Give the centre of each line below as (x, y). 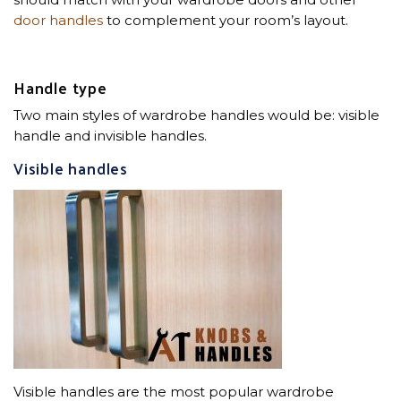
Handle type (60, 87)
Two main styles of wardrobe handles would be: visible (196, 115)
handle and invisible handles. (110, 135)
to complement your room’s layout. (226, 20)
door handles (58, 20)
